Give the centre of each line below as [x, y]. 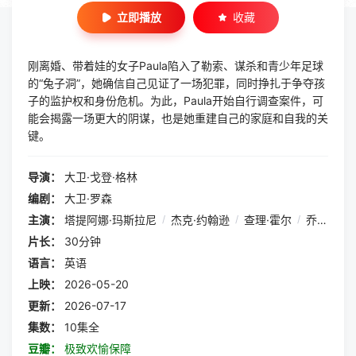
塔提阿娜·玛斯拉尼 [110, 220]
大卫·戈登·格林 [101, 177]
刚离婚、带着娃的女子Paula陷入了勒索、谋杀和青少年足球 [176, 66]
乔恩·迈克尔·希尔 [311, 220]
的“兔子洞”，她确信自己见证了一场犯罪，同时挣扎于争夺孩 [176, 83]
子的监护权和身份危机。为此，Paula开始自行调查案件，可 [176, 101]
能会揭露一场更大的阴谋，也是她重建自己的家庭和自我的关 [178, 118]
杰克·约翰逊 [200, 220]
